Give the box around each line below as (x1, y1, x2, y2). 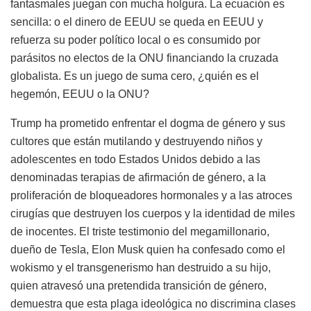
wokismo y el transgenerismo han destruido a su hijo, (10, 261, 271, 274)
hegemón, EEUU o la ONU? (10, 87, 149, 100)
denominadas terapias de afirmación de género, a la (10, 171, 266, 183)
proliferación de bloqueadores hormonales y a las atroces (10, 189, 292, 201)
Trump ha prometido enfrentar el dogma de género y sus (10, 117, 285, 129)
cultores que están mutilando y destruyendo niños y (10, 135, 262, 147)
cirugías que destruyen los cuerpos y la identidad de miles (10, 207, 295, 219)
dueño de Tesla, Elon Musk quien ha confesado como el (10, 243, 285, 255)
